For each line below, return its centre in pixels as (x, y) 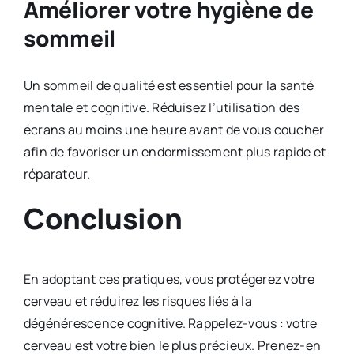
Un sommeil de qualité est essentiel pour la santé (168, 85)
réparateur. (57, 173)
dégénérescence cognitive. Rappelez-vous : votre (170, 324)
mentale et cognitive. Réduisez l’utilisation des (162, 107)
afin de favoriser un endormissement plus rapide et (174, 151)
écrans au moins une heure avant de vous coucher (174, 129)
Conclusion (103, 218)
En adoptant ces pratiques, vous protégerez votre (169, 279)
